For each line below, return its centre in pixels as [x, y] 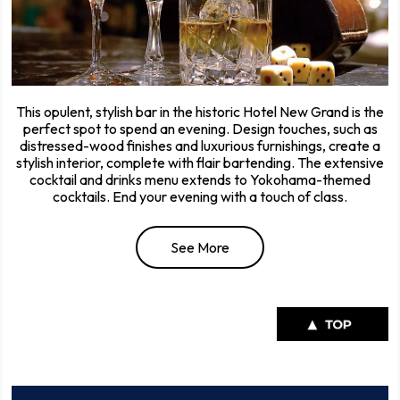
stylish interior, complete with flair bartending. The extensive [200, 162]
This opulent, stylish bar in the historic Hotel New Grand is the [200, 111]
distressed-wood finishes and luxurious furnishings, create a [200, 145]
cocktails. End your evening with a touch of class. [200, 196]
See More [200, 247]
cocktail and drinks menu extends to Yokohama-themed [200, 179]
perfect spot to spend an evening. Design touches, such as [200, 128]
